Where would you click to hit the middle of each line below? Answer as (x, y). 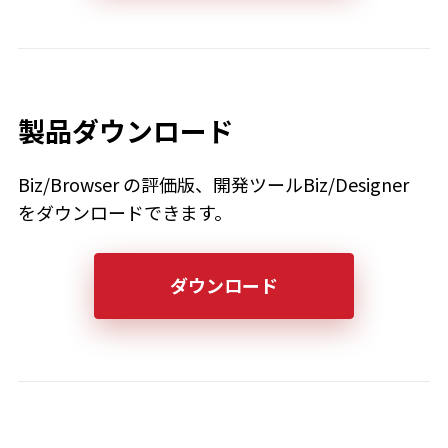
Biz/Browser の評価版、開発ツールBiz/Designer (213, 184)
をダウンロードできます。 (124, 212)
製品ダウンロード (125, 130)
